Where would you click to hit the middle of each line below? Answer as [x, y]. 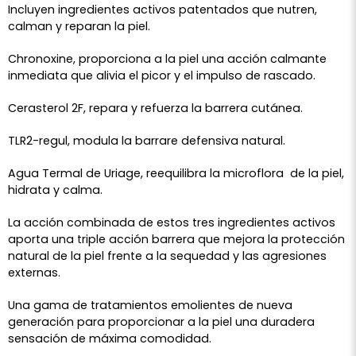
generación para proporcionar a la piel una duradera [161, 321]
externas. [36, 272]
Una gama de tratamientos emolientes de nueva [150, 305]
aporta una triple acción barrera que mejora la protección [176, 239]
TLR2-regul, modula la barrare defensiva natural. [147, 140]
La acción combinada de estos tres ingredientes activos [172, 222]
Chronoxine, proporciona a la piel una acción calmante [167, 58]
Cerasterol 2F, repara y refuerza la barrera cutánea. [155, 108]
